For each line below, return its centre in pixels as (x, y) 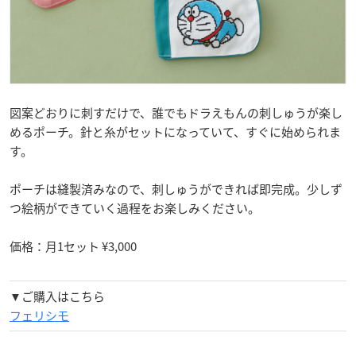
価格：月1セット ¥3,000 (73, 247)
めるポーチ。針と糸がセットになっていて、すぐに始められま (175, 132)
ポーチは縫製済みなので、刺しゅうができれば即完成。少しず (176, 190)
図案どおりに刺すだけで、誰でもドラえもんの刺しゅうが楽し (176, 113)
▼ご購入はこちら (57, 297)
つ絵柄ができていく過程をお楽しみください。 (135, 209)
